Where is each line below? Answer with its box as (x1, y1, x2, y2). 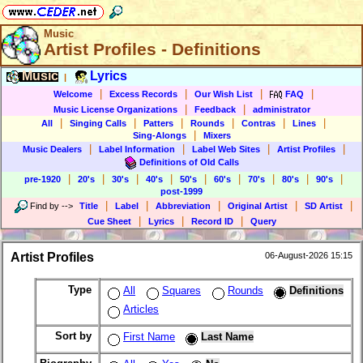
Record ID (190, 216, 233, 226)
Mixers (203, 130, 231, 140)
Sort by (55, 330, 95, 343)
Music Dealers (22, 144, 82, 154)
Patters (143, 118, 173, 128)
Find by (29, 200, 59, 211)
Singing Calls (70, 118, 126, 128)
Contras (241, 118, 275, 128)
